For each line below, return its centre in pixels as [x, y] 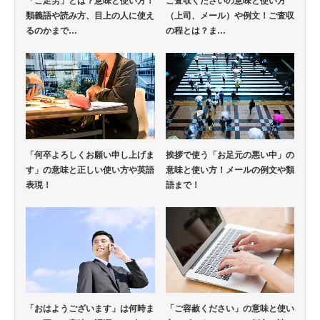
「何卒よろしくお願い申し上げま [90, 155]
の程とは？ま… [195, 31]
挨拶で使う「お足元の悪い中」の [230, 155]
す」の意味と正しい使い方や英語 [90, 170]
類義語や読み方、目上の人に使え [90, 16]
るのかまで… [51, 31]
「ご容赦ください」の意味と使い [230, 309]
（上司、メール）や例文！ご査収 [230, 16]
